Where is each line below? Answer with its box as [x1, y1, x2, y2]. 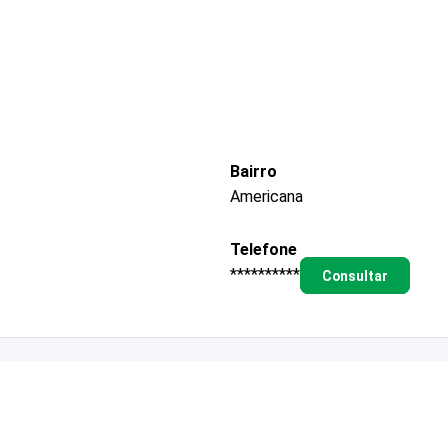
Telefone [230, 239, 297, 259]
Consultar [321, 267, 388, 284]
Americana [230, 186, 303, 206]
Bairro [230, 161, 277, 181]
